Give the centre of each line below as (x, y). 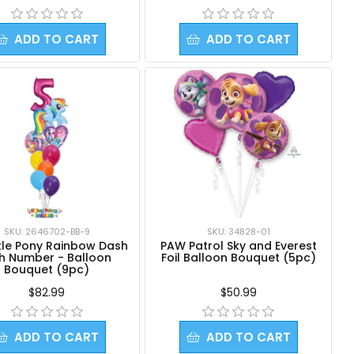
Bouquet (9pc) (47, 269)
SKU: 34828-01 (238, 231)
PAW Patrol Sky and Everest (238, 245)
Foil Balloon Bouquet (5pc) (238, 257)
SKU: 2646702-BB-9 (47, 231)
